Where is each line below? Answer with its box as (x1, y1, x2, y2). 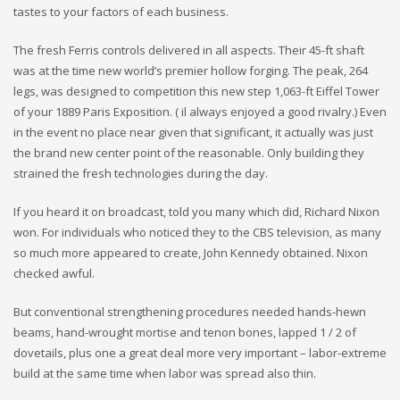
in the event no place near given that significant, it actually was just (13, 124, 373, 140)
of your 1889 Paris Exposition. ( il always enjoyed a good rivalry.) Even (13, 104, 387, 120)
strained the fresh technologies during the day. (13, 165, 268, 181)
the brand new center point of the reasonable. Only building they (13, 145, 364, 161)
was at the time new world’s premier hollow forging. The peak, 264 (13, 62, 368, 79)
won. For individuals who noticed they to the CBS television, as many (13, 224, 381, 240)
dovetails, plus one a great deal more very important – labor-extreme (13, 345, 387, 361)
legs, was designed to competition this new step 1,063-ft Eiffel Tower (13, 83, 379, 99)
